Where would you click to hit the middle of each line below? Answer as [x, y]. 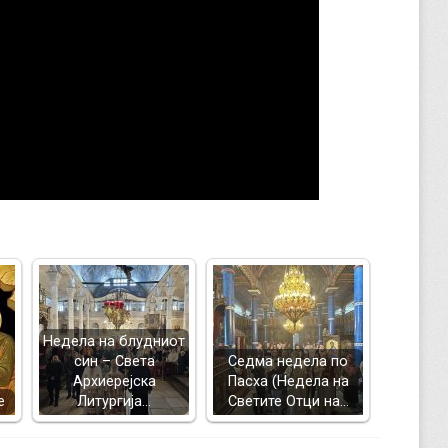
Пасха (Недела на [288, 381]
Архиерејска [114, 381]
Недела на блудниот [114, 341]
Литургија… [114, 401]
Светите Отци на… [288, 401]
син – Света [114, 361]
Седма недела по [288, 361]
